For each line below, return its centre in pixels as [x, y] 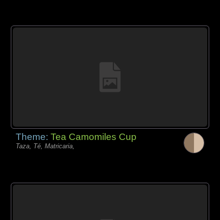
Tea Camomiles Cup [94, 137]
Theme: [33, 137]
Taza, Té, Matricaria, [45, 146]
